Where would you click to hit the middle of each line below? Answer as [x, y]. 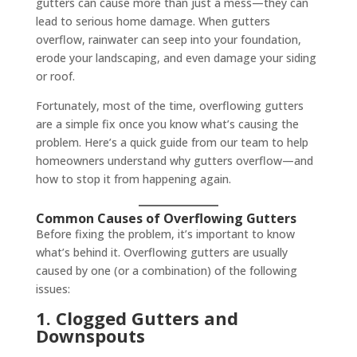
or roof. [55, 76]
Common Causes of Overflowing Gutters [166, 218]
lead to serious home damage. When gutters [153, 21]
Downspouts [90, 335]
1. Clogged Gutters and [137, 318]
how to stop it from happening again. [133, 179]
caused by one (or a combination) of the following [166, 271]
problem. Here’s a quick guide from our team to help [172, 142]
